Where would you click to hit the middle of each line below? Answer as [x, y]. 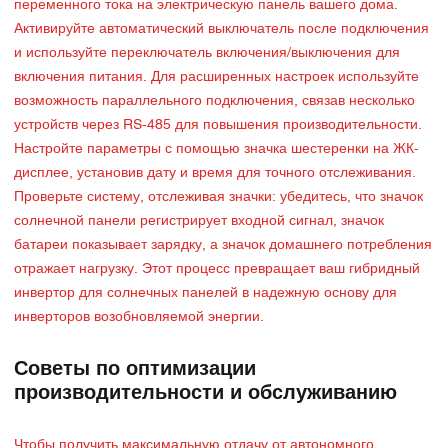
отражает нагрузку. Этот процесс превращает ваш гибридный [217, 269]
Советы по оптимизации [135, 369]
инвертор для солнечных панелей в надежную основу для [205, 293]
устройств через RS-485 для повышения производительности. [218, 125]
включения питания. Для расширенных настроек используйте [216, 77]
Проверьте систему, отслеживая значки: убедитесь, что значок [218, 197]
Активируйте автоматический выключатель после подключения [221, 29]
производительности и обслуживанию [205, 393]
